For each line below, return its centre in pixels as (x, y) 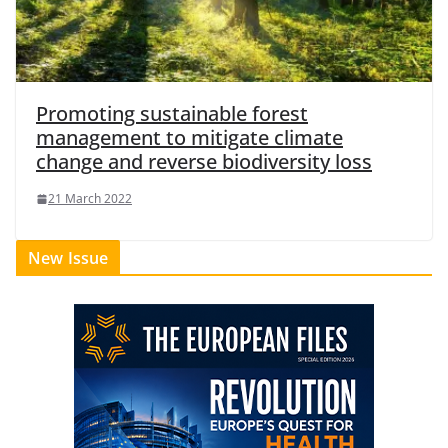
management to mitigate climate (189, 138)
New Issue (68, 258)
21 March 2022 (90, 199)
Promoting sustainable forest (172, 114)
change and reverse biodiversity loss (204, 162)
